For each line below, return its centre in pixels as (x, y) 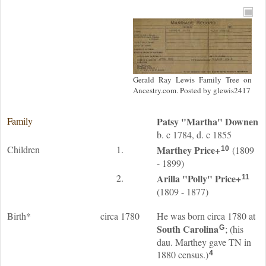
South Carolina (188, 229)
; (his (234, 229)
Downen (242, 121)
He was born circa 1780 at (206, 216)
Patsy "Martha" (191, 121)
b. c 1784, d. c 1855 (194, 134)
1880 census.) (183, 254)
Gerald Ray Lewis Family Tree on (192, 80)
